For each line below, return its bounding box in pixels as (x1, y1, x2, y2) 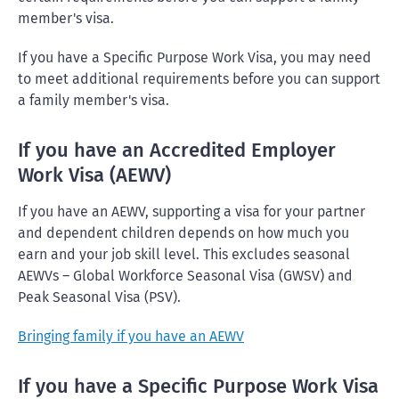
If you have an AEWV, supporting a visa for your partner (18, 203, 365, 220)
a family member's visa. (18, 92, 169, 109)
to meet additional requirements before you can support (18, 70, 380, 87)
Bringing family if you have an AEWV (18, 328, 244, 345)
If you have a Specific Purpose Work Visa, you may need (18, 49, 371, 66)
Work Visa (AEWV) (18, 163, 171, 187)
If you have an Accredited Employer (18, 138, 336, 162)
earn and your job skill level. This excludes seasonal (18, 246, 350, 263)
